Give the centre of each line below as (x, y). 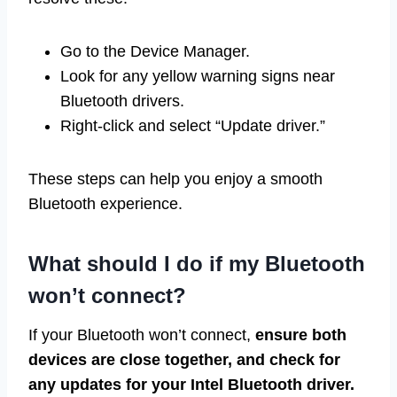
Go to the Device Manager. (155, 51)
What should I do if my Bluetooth (197, 263)
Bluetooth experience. (105, 203)
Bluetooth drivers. (122, 101)
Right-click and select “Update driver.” (193, 125)
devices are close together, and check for (184, 359)
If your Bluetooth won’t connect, (142, 335)
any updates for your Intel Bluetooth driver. (191, 384)
